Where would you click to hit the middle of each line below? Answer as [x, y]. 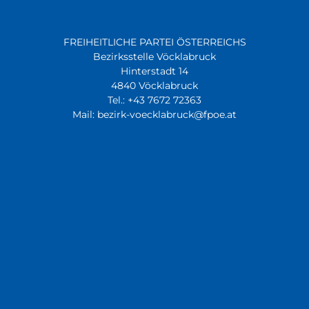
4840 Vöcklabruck [154, 86]
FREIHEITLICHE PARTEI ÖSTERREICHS [154, 42]
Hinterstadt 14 [154, 71]
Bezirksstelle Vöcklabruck [154, 57]
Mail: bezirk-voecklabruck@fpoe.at [154, 114]
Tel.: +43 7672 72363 [154, 100]
